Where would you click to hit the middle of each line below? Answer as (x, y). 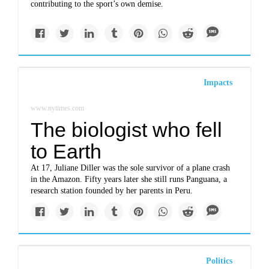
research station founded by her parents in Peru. (112, 191)
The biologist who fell (127, 130)
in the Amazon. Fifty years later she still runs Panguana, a (129, 179)
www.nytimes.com (58, 108)
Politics (219, 261)
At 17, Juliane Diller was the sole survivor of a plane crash (131, 168)
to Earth (66, 151)
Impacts (218, 83)
